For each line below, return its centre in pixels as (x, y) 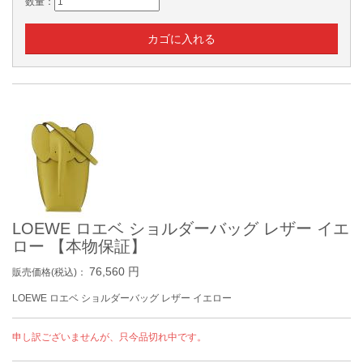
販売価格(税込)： (51, 272)
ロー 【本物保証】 (79, 246)
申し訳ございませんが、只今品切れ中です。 (109, 337)
